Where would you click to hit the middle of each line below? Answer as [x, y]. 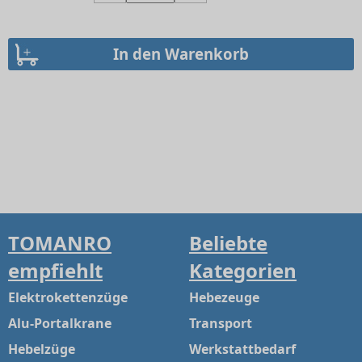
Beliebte [228, 243]
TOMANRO [60, 243]
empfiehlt [55, 271]
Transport [221, 324]
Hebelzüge [42, 349]
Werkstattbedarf [242, 349]
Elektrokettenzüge [68, 298]
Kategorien [243, 271]
